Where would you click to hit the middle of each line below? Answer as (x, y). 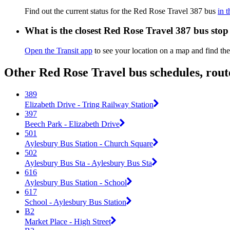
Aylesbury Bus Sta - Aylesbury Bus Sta (88, 163)
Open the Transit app (59, 51)
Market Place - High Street (68, 221)
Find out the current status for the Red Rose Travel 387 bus (121, 11)
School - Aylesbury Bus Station (75, 202)
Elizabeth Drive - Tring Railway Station (89, 104)
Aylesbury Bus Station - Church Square (89, 143)
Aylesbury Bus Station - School (76, 182)
